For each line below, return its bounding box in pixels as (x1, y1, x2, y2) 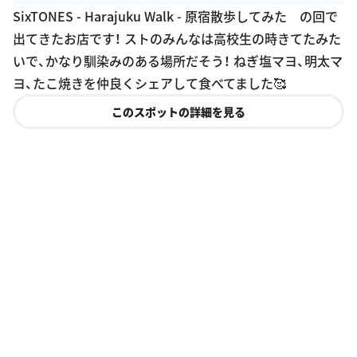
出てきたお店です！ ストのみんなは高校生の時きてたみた (13, 28, 341, 48)
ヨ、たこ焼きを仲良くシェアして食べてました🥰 (13, 73, 286, 92)
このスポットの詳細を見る (112, 103, 245, 120)
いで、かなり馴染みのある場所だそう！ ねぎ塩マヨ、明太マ (13, 50, 343, 70)
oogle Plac (19, 14, 82, 33)
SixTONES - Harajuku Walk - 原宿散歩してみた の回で (13, 6, 338, 25)
